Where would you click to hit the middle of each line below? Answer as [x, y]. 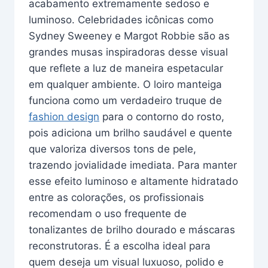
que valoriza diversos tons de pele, [112, 149]
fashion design [64, 116]
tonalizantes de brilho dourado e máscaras [132, 229]
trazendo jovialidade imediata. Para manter [133, 165]
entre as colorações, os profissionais [116, 197]
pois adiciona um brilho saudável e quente [130, 133]
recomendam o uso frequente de [108, 213]
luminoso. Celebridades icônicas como [121, 19]
